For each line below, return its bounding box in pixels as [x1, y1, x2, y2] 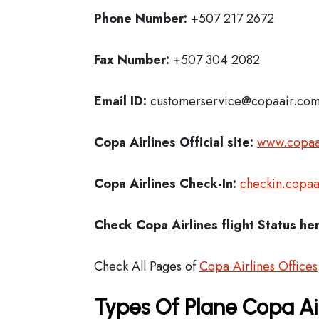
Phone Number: [94, 9, 191, 28]
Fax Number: [94, 51, 169, 69]
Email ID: [94, 92, 150, 110]
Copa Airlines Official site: [94, 133, 253, 152]
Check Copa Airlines [94, 216, 218, 234]
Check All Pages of [94, 257, 199, 276]
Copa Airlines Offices [199, 257, 318, 276]
